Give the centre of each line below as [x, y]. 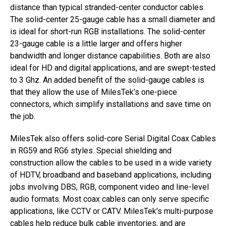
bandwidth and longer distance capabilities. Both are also [110, 56]
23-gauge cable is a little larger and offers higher [96, 44]
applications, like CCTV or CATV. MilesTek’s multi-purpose [112, 211]
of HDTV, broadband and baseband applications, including [111, 175]
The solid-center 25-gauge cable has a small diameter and [112, 19]
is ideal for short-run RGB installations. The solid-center [108, 32]
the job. [23, 116]
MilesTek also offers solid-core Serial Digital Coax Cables [113, 138]
